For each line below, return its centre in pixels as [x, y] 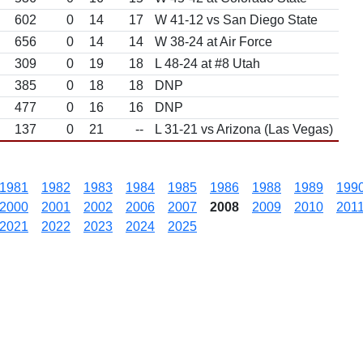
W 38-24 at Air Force [214, 42]
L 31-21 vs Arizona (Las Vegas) [244, 129]
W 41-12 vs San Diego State [236, 20]
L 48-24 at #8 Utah [207, 64]
